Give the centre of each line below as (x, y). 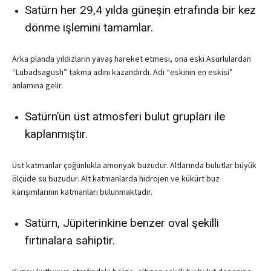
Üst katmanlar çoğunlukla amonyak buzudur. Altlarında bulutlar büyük (134, 165)
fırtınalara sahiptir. (70, 241)
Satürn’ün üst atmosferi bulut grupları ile (125, 117)
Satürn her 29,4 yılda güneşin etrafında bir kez (140, 10)
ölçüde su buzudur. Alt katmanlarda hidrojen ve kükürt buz (116, 179)
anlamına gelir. (38, 86)
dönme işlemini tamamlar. (89, 28)
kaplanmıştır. (56, 134)
